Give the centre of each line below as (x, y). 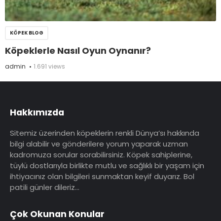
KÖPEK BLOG (27, 33)
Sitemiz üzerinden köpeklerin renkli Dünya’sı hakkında (105, 133)
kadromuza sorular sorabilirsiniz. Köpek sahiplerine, (101, 155)
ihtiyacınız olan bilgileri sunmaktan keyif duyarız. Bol (102, 176)
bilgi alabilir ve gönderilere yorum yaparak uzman (99, 144)
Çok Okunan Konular (57, 214)
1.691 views (49, 67)
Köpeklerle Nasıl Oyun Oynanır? (78, 51)
